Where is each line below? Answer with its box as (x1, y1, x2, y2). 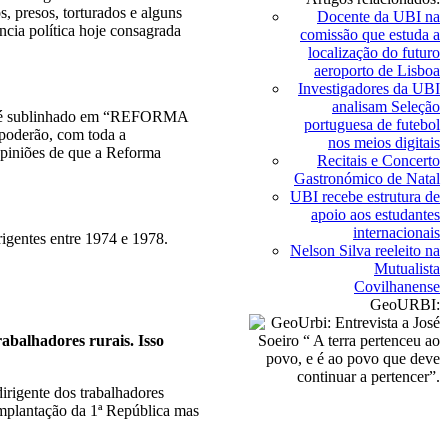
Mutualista (374, 260, 440, 277)
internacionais (353, 224, 440, 241)
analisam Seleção (332, 98, 440, 115)
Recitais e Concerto (317, 152, 440, 169)
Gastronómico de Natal (294, 170, 440, 187)
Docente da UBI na (317, 8, 440, 25)
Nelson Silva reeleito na (290, 242, 440, 259)
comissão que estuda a (300, 26, 440, 43)
